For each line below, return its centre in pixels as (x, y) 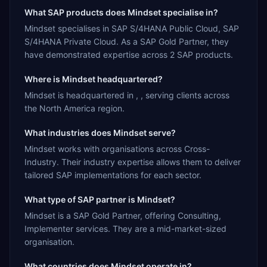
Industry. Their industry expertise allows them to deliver (133, 162)
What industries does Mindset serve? (100, 132)
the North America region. (74, 108)
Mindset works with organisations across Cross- (117, 148)
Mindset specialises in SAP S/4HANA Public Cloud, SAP (132, 28)
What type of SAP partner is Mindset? (100, 199)
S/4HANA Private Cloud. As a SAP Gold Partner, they (127, 41)
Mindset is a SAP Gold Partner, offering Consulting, (123, 215)
